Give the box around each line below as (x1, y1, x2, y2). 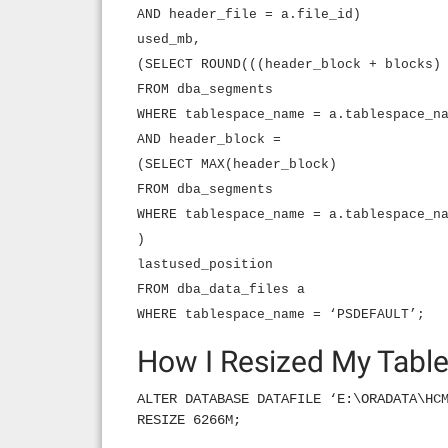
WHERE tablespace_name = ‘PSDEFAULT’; (137, 307, 425, 322)
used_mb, (137, 32, 201, 47)
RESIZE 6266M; (137, 412, 241, 428)
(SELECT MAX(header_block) (137, 157, 337, 172)
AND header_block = (137, 132, 281, 147)
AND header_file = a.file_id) (137, 7, 361, 22)
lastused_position (137, 257, 273, 272)
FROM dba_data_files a (137, 282, 305, 297)
